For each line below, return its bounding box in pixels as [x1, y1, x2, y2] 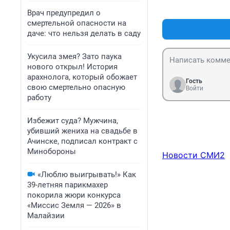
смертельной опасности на [27, 18, 126, 28]
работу [27, 93, 51, 102]
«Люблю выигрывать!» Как [37, 170, 136, 179]
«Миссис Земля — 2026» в [27, 201, 121, 210]
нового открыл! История [27, 62, 118, 71]
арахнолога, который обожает [27, 72, 137, 82]
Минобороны [27, 147, 76, 156]
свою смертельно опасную [27, 83, 125, 92]
